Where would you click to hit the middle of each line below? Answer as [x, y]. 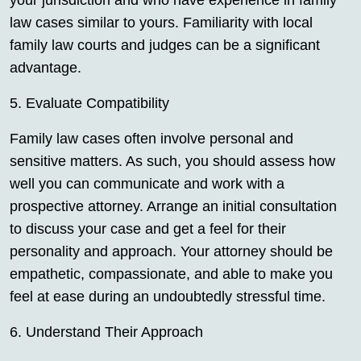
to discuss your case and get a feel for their [148, 229]
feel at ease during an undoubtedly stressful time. [168, 297]
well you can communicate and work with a [147, 184]
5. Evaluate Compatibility [89, 104]
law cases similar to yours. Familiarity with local [161, 23]
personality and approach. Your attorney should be [171, 252]
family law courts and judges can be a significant [165, 46]
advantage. [46, 68]
